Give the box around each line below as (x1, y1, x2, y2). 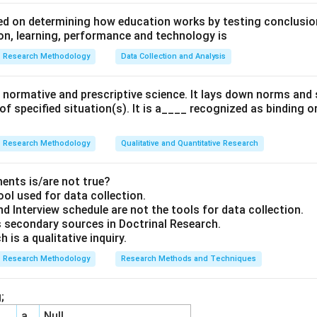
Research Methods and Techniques (121, 254, 256, 263)
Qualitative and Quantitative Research (121, 139, 258, 148)
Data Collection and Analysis (121, 52, 226, 61)
